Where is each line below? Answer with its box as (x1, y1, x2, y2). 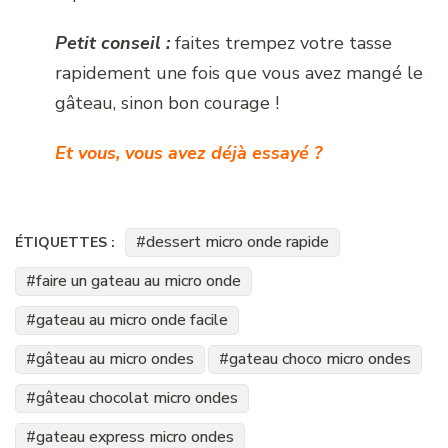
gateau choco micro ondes (229, 347, 411, 370)
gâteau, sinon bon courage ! (55, 90, 279, 115)
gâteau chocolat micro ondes (36, 386, 238, 409)
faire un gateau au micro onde (36, 269, 241, 292)
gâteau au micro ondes (36, 347, 194, 370)
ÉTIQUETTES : (15, 232, 115, 252)
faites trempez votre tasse (175, 30, 392, 55)
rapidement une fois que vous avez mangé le (55, 60, 423, 85)
